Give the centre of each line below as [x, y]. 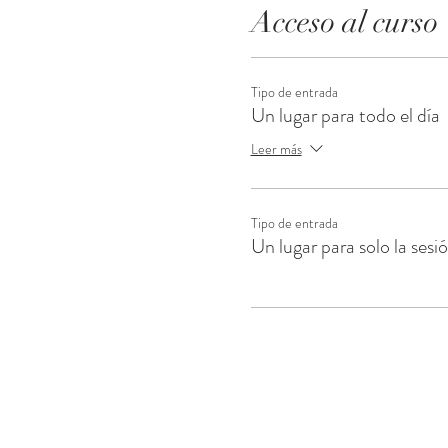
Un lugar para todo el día [345, 115]
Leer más [276, 148]
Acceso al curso [344, 22]
